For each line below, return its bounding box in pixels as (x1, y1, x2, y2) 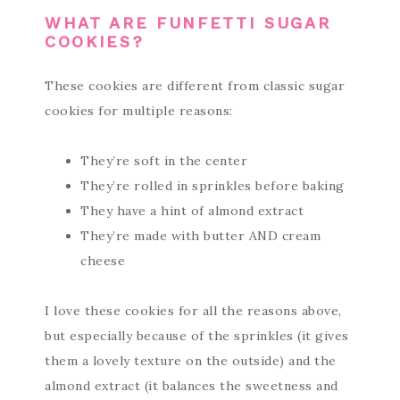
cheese (80, 253, 125, 269)
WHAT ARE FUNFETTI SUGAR (45, 13, 331, 32)
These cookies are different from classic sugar (45, 78, 345, 94)
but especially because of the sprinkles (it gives (45, 328, 349, 344)
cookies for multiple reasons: (45, 103, 233, 119)
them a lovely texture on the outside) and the (45, 353, 337, 369)
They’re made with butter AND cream (80, 228, 321, 244)
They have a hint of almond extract (80, 203, 304, 219)
